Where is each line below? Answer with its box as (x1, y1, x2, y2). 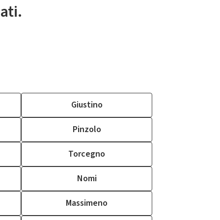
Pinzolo (72, 123, 101, 136)
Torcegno (68, 148, 105, 160)
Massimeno (66, 197, 108, 209)
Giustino (71, 99, 103, 111)
